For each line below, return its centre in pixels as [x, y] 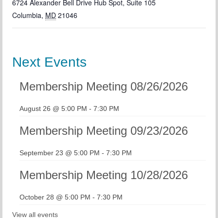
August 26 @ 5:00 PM [53, 109]
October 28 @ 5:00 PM [55, 197]
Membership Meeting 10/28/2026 [104, 175]
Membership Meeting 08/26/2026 [104, 87]
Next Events [49, 62]
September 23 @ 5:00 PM [60, 153]
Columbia [27, 15]
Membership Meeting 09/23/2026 [104, 131]
